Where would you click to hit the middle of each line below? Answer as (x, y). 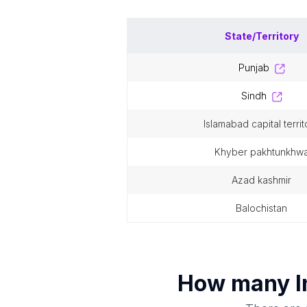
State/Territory (261, 36)
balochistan (265, 208)
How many (236, 283)
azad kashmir (265, 180)
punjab (257, 67)
